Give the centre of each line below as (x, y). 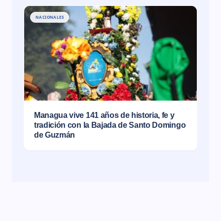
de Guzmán (55, 135)
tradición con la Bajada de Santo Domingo (110, 125)
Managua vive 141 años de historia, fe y (104, 115)
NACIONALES (50, 17)
